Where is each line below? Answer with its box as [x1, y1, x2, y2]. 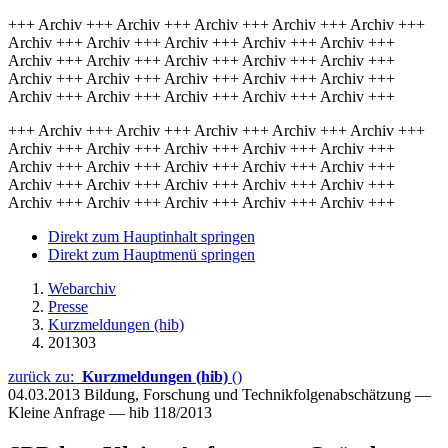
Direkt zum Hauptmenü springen [48, 246, 255, 263]
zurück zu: [8, 368, 82, 385]
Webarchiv [48, 280, 116, 297]
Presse [48, 298, 88, 315]
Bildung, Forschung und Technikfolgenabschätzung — [84, 386, 431, 403]
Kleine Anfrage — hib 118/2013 [8, 404, 212, 421]
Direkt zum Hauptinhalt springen [48, 228, 255, 245]
